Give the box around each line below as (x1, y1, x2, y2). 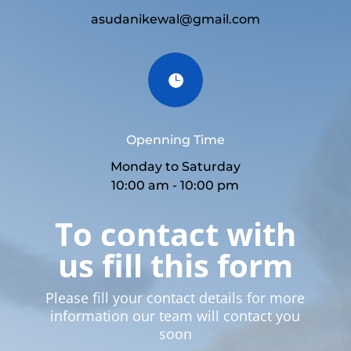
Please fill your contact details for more (45, 288, 306, 308)
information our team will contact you (50, 306, 301, 326)
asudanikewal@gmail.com (90, 12, 260, 27)
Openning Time (125, 132, 225, 148)
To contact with (54, 212, 296, 256)
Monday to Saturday (110, 159, 241, 175)
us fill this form (57, 244, 293, 288)
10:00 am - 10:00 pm (111, 178, 240, 194)
